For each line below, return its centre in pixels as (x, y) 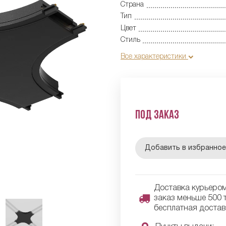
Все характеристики (154, 56)
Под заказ (157, 115)
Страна (132, 5)
